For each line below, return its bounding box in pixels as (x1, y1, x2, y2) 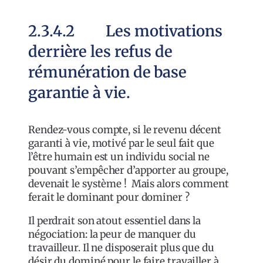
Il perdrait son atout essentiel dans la (28, 214, 201, 228)
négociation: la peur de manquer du (28, 228, 196, 241)
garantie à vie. (28, 83, 130, 103)
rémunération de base (28, 63, 187, 82)
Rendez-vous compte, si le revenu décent (28, 123, 222, 137)
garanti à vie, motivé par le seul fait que (28, 137, 214, 150)
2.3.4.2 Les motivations (28, 22, 222, 41)
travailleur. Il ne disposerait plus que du (28, 241, 214, 255)
